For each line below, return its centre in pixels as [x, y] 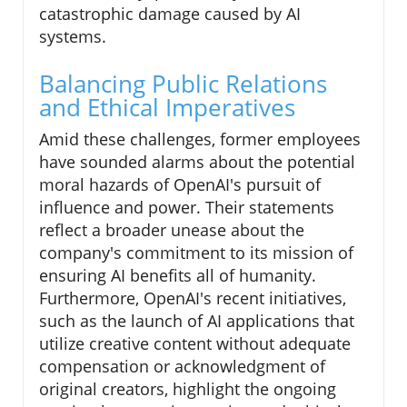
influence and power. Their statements [187, 208]
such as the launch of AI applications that [197, 321]
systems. [73, 37]
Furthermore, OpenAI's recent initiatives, [193, 298]
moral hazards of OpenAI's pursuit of [180, 185]
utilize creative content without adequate [195, 344]
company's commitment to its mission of [196, 253]
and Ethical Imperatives [167, 108]
